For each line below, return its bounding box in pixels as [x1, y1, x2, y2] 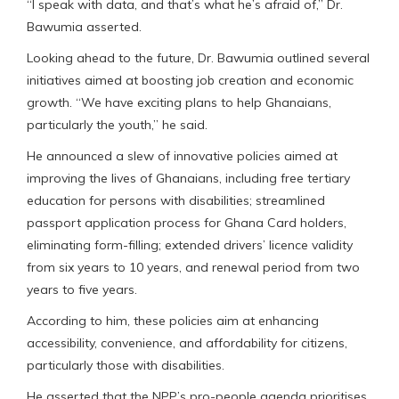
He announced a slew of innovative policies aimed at [27, 147, 338, 164]
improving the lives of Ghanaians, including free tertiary [27, 169, 350, 186]
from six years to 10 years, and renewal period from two [27, 258, 360, 275]
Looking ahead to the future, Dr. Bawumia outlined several [27, 49, 370, 66]
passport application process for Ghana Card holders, [27, 214, 346, 231]
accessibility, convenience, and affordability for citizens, [27, 334, 347, 351]
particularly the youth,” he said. [27, 116, 208, 133]
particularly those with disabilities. [27, 356, 224, 373]
